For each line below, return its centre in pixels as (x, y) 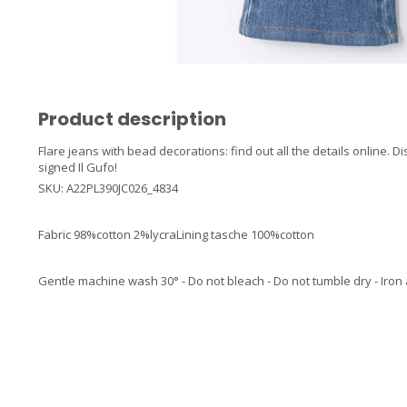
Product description (132, 119)
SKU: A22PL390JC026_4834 (108, 188)
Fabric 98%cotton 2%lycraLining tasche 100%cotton (176, 234)
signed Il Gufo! (78, 167)
